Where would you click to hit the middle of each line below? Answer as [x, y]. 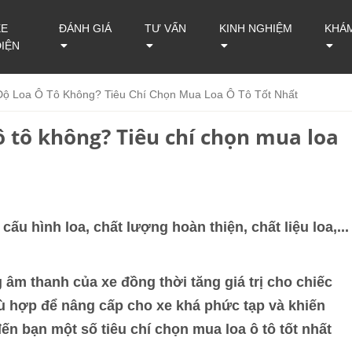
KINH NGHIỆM [256, 28]
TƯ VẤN [165, 28]
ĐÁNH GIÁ [85, 28]
